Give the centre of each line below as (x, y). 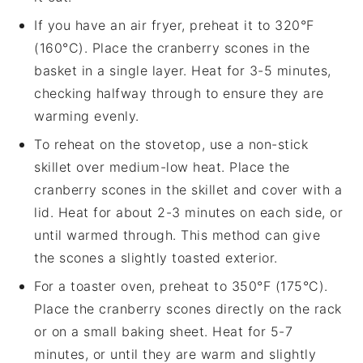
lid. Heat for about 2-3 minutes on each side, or (189, 213)
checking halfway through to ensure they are (179, 94)
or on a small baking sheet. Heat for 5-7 (164, 332)
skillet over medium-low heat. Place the (162, 167)
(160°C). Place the (96, 48)
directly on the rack (276, 309)
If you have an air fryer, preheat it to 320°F (174, 26)
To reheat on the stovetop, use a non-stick (171, 145)
